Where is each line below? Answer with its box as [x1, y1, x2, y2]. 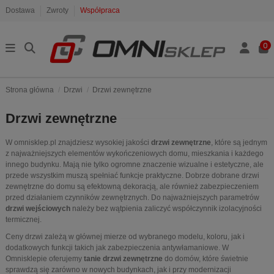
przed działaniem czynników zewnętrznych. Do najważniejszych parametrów [6, 193, 259, 202]
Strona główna [6, 85, 54, 94]
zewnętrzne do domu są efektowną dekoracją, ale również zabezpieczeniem [6, 182, 259, 191]
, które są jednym [211, 138, 267, 147]
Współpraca [80, 6, 120, 15]
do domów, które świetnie [163, 254, 248, 264]
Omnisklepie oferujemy [6, 254, 84, 264]
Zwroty [46, 6, 70, 15]
